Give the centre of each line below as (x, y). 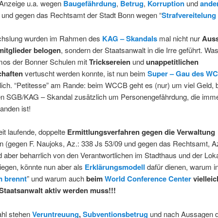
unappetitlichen (172, 62)
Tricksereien (109, 62)
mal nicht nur (179, 38)
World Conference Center (148, 179)
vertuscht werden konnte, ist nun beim (85, 73)
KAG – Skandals (129, 39)
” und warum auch (55, 179)
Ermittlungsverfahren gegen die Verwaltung (140, 132)
